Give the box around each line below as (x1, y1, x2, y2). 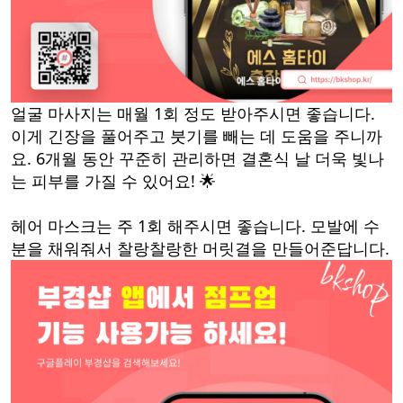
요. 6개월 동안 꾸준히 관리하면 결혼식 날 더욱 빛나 (11, 148, 384, 170)
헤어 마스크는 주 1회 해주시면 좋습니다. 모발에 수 (11, 215, 380, 237)
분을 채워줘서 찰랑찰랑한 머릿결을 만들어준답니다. (11, 237, 390, 260)
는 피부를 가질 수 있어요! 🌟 (11, 170, 216, 193)
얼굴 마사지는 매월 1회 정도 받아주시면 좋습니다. (11, 103, 375, 125)
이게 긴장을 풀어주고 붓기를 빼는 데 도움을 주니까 (11, 125, 382, 148)
